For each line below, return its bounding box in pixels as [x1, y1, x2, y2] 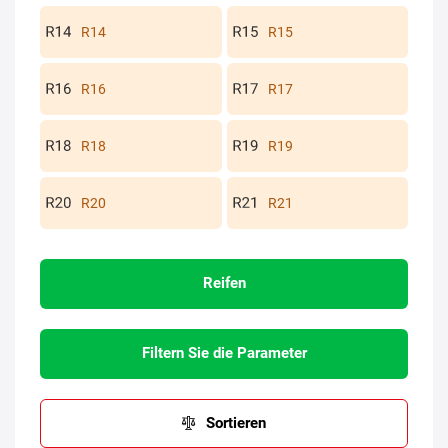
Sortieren [206, 413, 266, 432]
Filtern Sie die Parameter [141, 344, 307, 363]
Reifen [202, 274, 246, 293]
